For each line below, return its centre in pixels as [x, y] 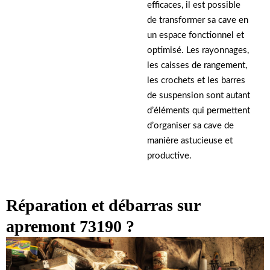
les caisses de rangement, [197, 66]
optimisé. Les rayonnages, [198, 51]
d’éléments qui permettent [199, 111]
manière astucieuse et [190, 141]
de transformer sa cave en [198, 20]
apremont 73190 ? [70, 227]
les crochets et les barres [196, 81]
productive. [169, 156]
